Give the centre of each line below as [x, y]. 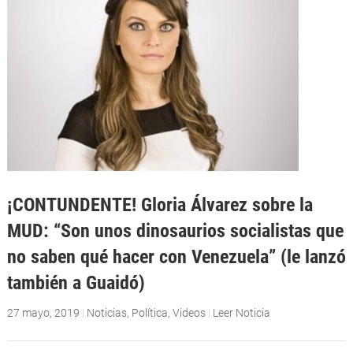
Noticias [106, 312]
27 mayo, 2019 [43, 312]
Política [149, 312]
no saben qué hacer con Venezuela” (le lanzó [176, 256]
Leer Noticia [241, 312]
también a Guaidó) [76, 282]
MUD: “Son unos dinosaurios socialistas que [175, 230]
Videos [189, 312]
